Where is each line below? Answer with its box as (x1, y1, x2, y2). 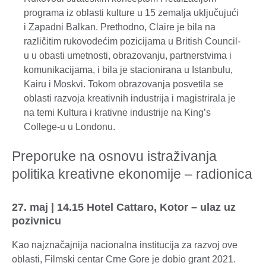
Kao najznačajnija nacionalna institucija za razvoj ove (12, 239, 237, 250)
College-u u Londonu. (24, 122, 115, 132)
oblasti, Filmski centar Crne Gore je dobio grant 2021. (12, 254, 236, 264)
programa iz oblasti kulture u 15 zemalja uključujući (24, 8, 239, 18)
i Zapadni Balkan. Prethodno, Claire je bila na (24, 22, 216, 33)
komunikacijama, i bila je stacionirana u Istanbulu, (24, 65, 233, 75)
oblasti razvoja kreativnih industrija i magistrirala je (24, 93, 236, 104)
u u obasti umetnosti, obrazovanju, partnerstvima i (24, 50, 232, 61)
